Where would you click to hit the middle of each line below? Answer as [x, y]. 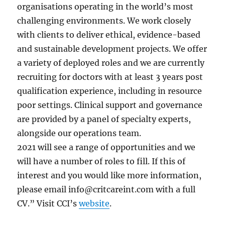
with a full [175, 189]
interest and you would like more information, [109, 175]
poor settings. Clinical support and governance [110, 105]
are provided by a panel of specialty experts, [104, 119]
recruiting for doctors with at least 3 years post [110, 77]
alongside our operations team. [79, 133]
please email [43, 189]
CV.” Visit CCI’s [48, 203]
